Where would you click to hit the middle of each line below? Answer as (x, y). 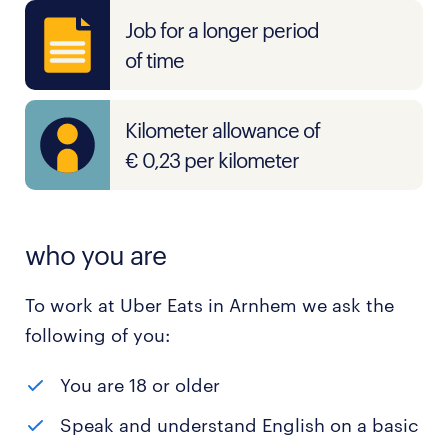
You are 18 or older (140, 385)
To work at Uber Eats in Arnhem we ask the (209, 305)
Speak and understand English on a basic (239, 425)
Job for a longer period (222, 30)
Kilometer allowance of (222, 130)
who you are (95, 254)
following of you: (97, 335)
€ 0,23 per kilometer (212, 160)
